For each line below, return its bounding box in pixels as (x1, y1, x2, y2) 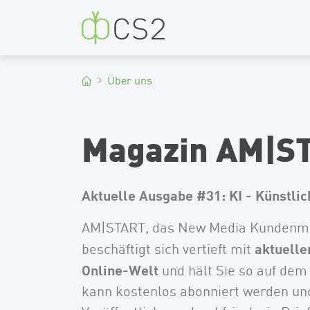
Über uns (107, 73, 152, 87)
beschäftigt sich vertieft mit (82, 240, 255, 257)
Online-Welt (82, 261, 158, 279)
